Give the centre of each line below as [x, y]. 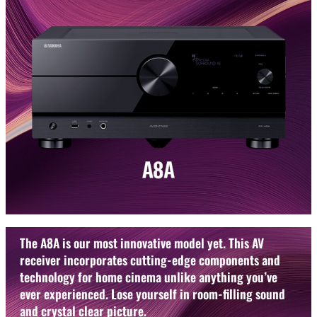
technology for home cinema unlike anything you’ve [149, 276]
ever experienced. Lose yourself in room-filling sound [152, 293]
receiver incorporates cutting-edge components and [150, 259]
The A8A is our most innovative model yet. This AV [142, 242]
